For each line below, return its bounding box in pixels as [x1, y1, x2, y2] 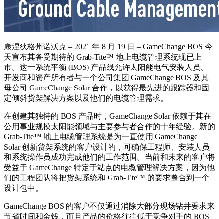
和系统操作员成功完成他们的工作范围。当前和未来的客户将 [4, 153, 215, 161]
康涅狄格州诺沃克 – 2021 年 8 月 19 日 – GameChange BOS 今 [4, 42, 213, 51]
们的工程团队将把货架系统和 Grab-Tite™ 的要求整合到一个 [4, 173, 210, 182]
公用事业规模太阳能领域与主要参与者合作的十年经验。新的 [4, 122, 215, 131]
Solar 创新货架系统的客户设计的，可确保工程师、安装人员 [4, 142, 210, 151]
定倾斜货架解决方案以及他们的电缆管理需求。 [4, 93, 168, 102]
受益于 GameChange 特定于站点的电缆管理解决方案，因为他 [4, 163, 215, 172]
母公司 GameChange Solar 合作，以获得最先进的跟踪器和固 [4, 83, 209, 92]
